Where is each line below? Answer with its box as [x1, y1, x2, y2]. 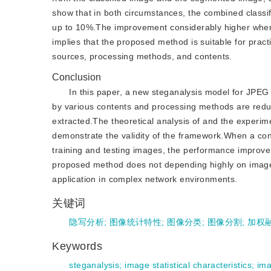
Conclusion [52, 72, 102, 82]
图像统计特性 [109, 217, 162, 227]
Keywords [52, 240, 106, 252]
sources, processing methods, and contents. [52, 51, 232, 61]
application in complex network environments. [52, 174, 238, 184]
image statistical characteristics [125, 260, 252, 270]
